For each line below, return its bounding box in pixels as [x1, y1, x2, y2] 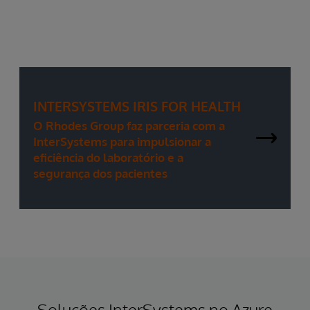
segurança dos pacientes [33, 165, 167, 181]
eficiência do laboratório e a [33, 149, 183, 165]
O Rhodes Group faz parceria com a [33, 118, 225, 133]
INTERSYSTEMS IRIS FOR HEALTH [33, 97, 241, 114]
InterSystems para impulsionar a [33, 134, 211, 149]
